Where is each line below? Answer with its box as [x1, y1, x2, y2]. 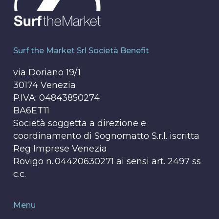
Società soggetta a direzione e [13, 118, 146, 129]
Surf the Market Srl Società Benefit [13, 46, 149, 56]
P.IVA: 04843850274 [13, 92, 100, 104]
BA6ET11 [13, 105, 49, 116]
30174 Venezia [13, 80, 76, 91]
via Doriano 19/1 [13, 67, 81, 78]
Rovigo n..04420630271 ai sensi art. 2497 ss [13, 156, 201, 167]
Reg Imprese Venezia [13, 143, 107, 154]
